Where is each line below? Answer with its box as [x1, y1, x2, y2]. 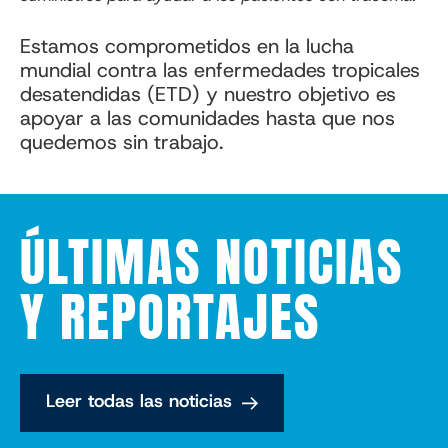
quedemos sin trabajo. [20, 128, 229, 155]
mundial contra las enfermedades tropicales [20, 56, 420, 83]
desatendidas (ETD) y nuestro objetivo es [20, 80, 396, 107]
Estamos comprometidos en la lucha [20, 32, 354, 59]
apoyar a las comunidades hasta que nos [20, 104, 395, 131]
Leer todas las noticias [46, 389, 232, 414]
